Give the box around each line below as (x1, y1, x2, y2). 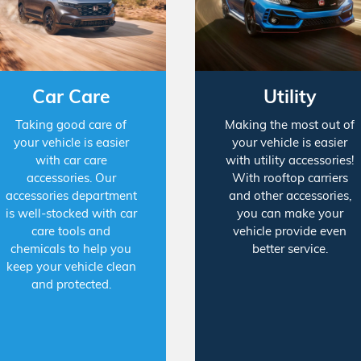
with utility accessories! (226, 152, 355, 168)
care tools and (31, 223, 111, 239)
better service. (251, 241, 328, 257)
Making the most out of (225, 117, 355, 133)
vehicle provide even (233, 223, 347, 239)
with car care (35, 152, 107, 168)
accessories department (5, 188, 137, 204)
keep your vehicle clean (6, 259, 136, 275)
